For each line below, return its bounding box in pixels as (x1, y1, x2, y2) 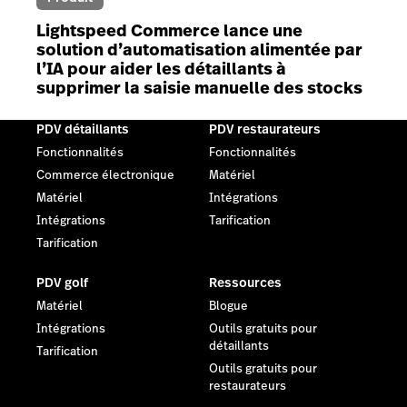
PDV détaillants (36, 119, 129, 138)
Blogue (209, 297, 248, 314)
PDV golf (36, 273, 88, 292)
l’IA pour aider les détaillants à (36, 56, 286, 80)
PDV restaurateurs (209, 119, 321, 138)
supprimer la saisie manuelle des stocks (36, 75, 362, 99)
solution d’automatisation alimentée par (36, 37, 362, 61)
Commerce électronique (36, 166, 174, 184)
